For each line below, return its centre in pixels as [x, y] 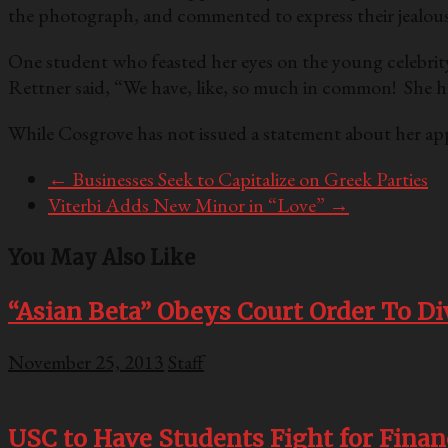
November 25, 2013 [86, 362]
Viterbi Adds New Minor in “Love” [188, 205]
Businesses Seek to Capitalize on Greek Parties [248, 179]
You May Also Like [101, 258]
